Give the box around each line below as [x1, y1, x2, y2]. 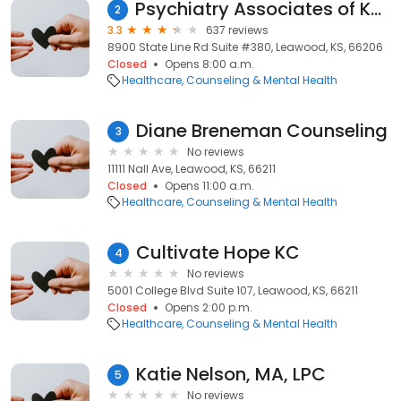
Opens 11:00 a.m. [165, 178, 254, 193]
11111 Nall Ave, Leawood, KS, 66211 [107, 161, 276, 176]
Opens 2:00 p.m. [165, 300, 252, 315]
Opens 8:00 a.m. [165, 56, 254, 72]
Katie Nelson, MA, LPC [136, 362, 326, 387]
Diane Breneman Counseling [136, 118, 388, 143]
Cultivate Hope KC [136, 240, 300, 265]
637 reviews [206, 22, 269, 38]
